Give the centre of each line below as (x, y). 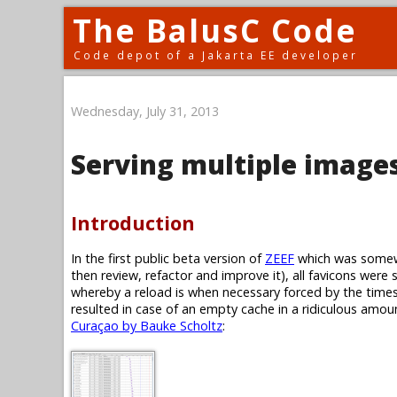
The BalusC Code (215, 31)
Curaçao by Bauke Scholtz (147, 325)
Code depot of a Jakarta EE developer (216, 55)
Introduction (133, 222)
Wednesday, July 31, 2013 (145, 111)
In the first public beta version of (168, 258)
